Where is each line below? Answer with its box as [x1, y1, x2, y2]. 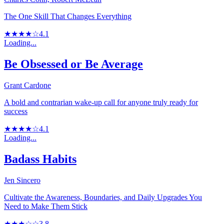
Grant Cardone [4, 81, 51, 90]
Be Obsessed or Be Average [4, 57, 143, 71]
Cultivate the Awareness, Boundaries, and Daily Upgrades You [4, 193, 202, 202]
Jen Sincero [4, 176, 40, 185]
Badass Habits [4, 152, 76, 166]
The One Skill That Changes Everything [4, 12, 131, 21]
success [4, 107, 27, 116]
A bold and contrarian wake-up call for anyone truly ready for [4, 98, 198, 107]
